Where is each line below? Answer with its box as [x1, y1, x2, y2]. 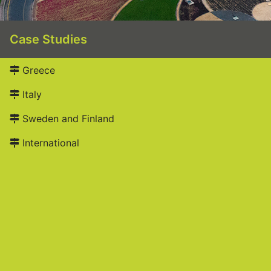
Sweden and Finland [19, 113, 114, 125]
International [19, 137, 79, 149]
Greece [19, 64, 55, 76]
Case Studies [10, 32, 87, 47]
